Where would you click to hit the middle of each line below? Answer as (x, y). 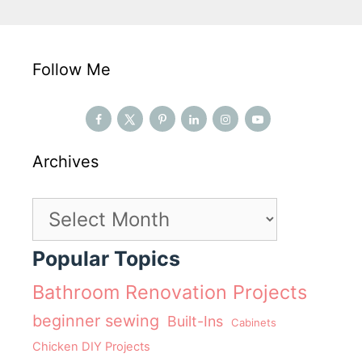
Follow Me (72, 70)
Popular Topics (106, 259)
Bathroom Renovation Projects (170, 293)
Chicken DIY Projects (91, 347)
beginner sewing (96, 321)
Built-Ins (195, 322)
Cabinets (254, 323)
